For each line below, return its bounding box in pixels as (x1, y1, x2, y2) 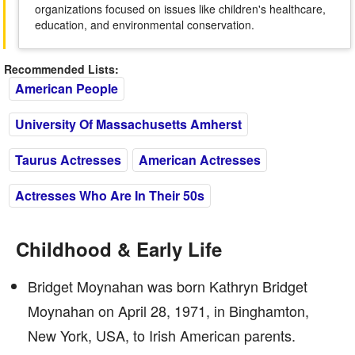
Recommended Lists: (4, 61, 119, 77)
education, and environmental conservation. (34, 17, 254, 32)
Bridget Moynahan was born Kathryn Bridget (28, 276, 307, 296)
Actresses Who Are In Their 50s (15, 186, 204, 204)
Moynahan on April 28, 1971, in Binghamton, (28, 300, 309, 321)
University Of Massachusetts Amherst (15, 115, 242, 133)
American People (15, 79, 118, 97)
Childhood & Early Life (16, 235, 222, 262)
